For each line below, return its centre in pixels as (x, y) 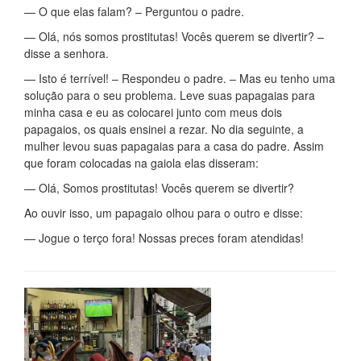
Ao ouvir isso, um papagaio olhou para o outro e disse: (164, 213)
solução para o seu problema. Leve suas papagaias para (170, 95)
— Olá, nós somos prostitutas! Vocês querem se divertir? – (174, 36)
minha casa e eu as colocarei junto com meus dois (153, 112)
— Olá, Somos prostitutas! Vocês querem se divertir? (159, 188)
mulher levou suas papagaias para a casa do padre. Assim (174, 146)
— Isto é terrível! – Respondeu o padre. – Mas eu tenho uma (180, 78)
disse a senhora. (66, 53)
